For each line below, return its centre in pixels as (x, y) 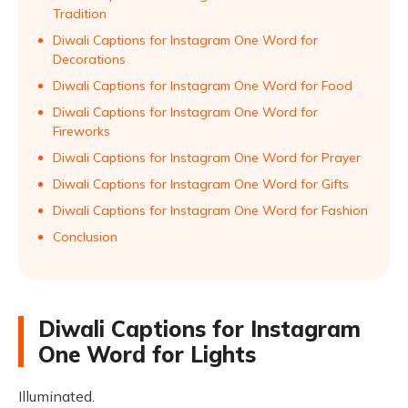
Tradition (80, 14)
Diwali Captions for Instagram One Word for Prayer (207, 158)
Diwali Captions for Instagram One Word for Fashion (210, 210)
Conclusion (85, 237)
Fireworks (82, 131)
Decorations (89, 59)
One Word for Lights (147, 354)
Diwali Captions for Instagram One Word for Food (203, 86)
